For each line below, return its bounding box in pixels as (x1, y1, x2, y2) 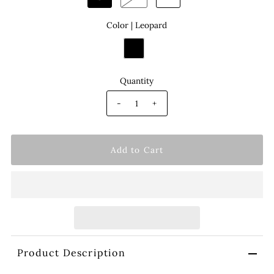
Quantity (120, 75, 154, 86)
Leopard (135, 19, 168, 31)
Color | (106, 19, 136, 31)
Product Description (17, 246, 125, 259)
